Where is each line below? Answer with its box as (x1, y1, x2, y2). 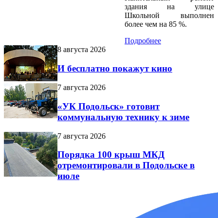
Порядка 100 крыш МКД (57, 149, 164, 160)
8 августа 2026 (57, 45, 106, 54)
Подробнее (125, 36, 161, 45)
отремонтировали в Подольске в (57, 160, 195, 171)
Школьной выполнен (125, 11, 214, 20)
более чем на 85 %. (125, 20, 189, 29)
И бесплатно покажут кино (57, 63, 172, 73)
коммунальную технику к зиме (57, 111, 189, 122)
